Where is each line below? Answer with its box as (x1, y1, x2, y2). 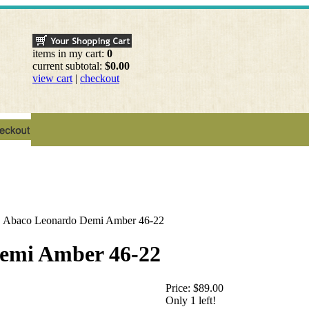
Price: (166, 281, 190, 294)
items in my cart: (32, 48, 107, 59)
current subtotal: (32, 60, 105, 72)
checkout (80, 72, 119, 84)
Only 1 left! (166, 294, 216, 306)
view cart (32, 72, 72, 84)
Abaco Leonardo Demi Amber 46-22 (3, 215, 164, 226)
